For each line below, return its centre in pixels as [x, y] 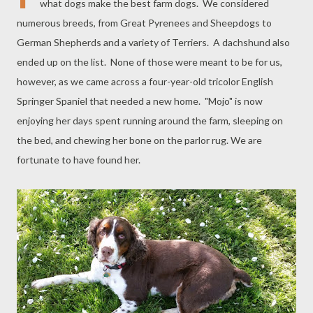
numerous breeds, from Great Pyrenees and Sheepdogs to [144, 23]
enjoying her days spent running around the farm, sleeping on [150, 121]
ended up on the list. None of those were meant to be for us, [150, 62]
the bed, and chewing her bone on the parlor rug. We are [139, 140]
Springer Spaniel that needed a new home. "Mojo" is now [140, 101]
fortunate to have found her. [79, 160]
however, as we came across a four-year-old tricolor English [145, 81]
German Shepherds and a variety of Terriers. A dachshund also [153, 42]
